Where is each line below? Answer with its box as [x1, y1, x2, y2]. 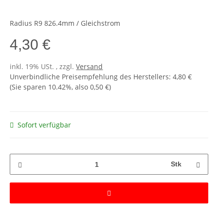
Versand [76, 62, 103, 72]
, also [72, 82, 91, 92]
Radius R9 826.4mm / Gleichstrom [10, 18, 121, 28]
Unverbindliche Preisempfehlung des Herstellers [10, 72, 169, 82]
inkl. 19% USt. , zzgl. [10, 62, 76, 72]
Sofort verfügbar [18, 120, 72, 130]
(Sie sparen [10, 82, 49, 92]
